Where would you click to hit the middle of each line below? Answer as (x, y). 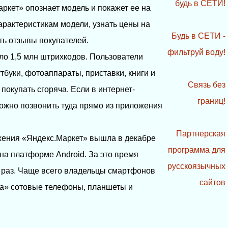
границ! (212, 101)
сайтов (213, 183)
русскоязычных (197, 166)
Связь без (207, 85)
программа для (197, 150)
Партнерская (201, 134)
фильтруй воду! (197, 52)
